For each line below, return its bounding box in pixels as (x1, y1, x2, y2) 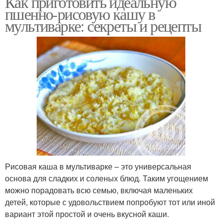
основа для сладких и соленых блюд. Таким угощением (5, 172, 208, 184)
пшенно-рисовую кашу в (5, 3, 155, 25)
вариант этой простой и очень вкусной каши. (5, 208, 169, 220)
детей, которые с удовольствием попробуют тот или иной (5, 196, 215, 208)
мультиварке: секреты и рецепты (5, 15, 201, 37)
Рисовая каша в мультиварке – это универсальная (5, 161, 191, 172)
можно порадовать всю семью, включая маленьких (5, 184, 193, 196)
